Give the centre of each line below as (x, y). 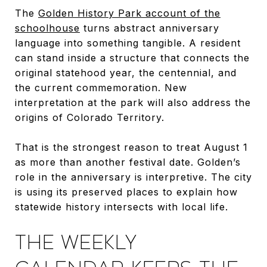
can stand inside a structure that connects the (132, 58)
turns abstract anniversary (150, 28)
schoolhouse (47, 28)
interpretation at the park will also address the (133, 102)
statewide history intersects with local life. (122, 207)
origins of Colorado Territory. (90, 117)
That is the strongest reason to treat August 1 (131, 147)
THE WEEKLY (76, 242)
